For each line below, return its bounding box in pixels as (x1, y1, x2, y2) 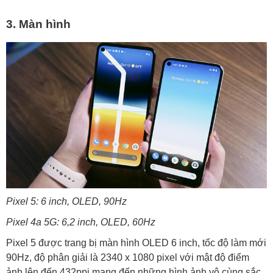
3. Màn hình (6, 18, 71, 31)
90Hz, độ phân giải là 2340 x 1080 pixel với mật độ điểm (6, 252, 249, 263)
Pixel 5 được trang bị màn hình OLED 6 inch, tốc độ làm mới (6, 238, 266, 249)
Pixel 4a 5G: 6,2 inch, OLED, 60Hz (6, 217, 155, 228)
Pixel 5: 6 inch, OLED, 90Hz (6, 196, 127, 207)
